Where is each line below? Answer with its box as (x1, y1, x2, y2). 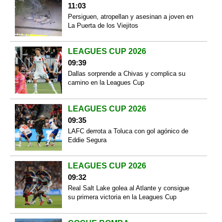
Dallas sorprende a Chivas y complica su (67, 70, 185, 78)
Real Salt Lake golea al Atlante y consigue (67, 184, 189, 192)
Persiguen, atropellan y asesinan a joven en (67, 12, 193, 20)
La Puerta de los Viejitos (67, 21, 138, 29)
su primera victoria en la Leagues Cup (67, 193, 176, 201)
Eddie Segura (67, 136, 107, 144)
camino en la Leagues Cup (67, 79, 144, 87)
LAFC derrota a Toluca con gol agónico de (67, 127, 188, 135)
